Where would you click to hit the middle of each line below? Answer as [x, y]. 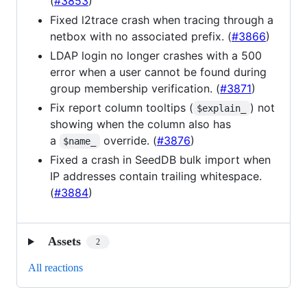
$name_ [80, 142]
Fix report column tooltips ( [122, 108]
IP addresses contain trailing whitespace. [156, 176]
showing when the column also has [140, 124]
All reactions [56, 268]
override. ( [128, 141]
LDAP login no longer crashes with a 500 [156, 56]
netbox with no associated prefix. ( [141, 37]
